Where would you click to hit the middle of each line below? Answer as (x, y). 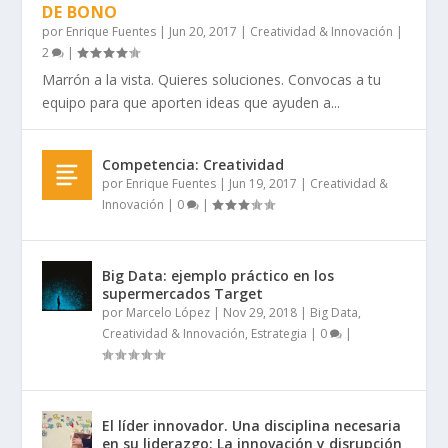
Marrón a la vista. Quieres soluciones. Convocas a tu (212, 79)
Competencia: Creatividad (193, 164)
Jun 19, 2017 (263, 183)
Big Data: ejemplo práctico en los (218, 275)
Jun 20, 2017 (203, 31)
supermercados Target (183, 293)
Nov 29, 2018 (260, 312)
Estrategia (279, 333)
